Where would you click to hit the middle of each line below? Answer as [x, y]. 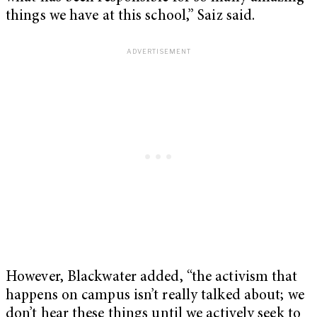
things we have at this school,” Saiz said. [132, 17]
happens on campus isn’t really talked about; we [155, 296]
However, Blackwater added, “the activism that [152, 277]
